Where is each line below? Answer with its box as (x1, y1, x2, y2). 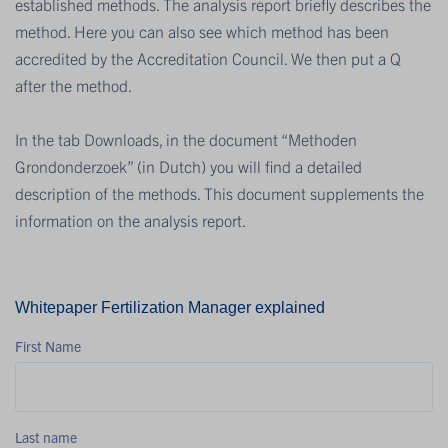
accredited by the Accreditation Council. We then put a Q (15, 47, 401, 68)
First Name (15, 336, 81, 355)
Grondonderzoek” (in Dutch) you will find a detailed (15, 155, 362, 176)
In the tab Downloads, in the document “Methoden (15, 128, 357, 149)
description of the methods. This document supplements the (15, 182, 424, 203)
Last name (15, 427, 77, 446)
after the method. (15, 74, 132, 95)
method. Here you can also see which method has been (15, 20, 389, 41)
